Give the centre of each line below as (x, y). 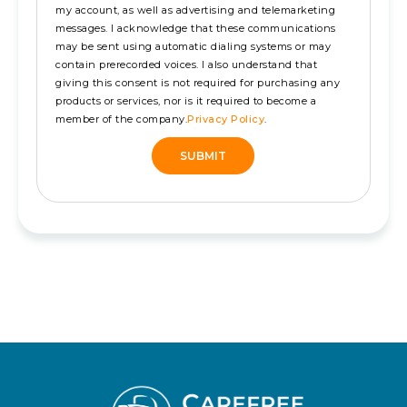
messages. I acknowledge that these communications (196, 28)
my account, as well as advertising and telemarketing (195, 10)
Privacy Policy (226, 119)
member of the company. (121, 119)
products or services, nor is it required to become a (186, 100)
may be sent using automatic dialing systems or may (193, 46)
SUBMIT (203, 155)
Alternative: (88, 217)
